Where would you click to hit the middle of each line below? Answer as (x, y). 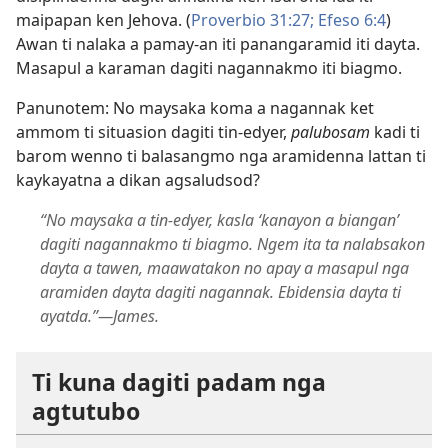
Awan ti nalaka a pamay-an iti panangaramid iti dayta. (218, 44)
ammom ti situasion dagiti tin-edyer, (153, 132)
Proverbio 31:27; (252, 20)
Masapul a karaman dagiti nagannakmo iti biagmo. (209, 68)
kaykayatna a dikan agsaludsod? (138, 180)
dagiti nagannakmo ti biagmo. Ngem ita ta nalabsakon (232, 244)
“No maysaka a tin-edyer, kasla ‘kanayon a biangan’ (219, 220)
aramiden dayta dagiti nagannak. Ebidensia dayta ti (220, 292)
